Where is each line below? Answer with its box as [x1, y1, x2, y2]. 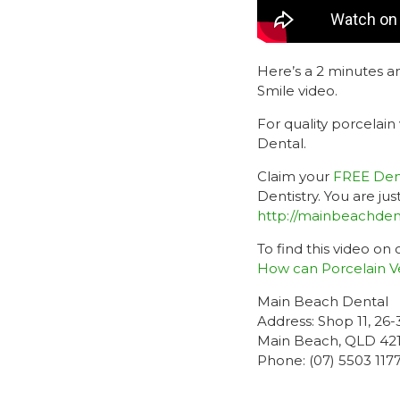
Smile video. [257, 81, 337, 99]
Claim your [257, 167, 333, 185]
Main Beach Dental [257, 292, 388, 310]
